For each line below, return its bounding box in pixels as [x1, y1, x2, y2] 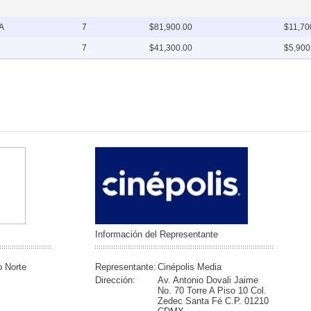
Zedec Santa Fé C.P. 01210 [158, 296, 269, 306]
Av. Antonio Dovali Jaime [158, 275, 258, 285]
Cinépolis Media [158, 262, 221, 272]
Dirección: [95, 275, 135, 285]
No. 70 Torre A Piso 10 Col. [158, 285, 267, 296]
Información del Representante [95, 229, 218, 239]
